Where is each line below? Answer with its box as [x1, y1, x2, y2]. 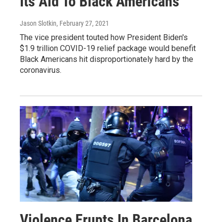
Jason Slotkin [20, 19, 56, 27]
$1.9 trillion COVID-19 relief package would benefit [20, 43, 196, 53]
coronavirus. [20, 65, 61, 75]
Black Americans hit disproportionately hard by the [20, 54, 193, 64]
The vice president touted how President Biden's [20, 32, 188, 42]
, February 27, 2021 [56, 19, 109, 27]
